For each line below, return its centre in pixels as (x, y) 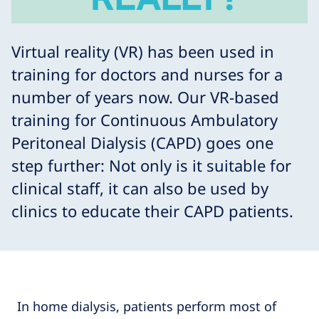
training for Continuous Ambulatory (145, 119)
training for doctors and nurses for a (147, 74)
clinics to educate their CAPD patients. (152, 210)
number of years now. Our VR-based (145, 96)
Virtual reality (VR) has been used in (143, 51)
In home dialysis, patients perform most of (147, 306)
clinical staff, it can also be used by (140, 188)
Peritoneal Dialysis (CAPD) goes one (142, 142)
